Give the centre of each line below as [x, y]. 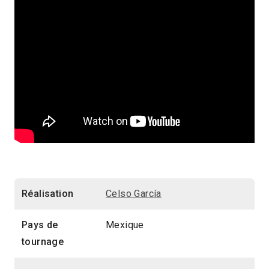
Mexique [125, 225]
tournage [43, 241]
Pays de [40, 225]
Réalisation [48, 193]
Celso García [134, 193]
